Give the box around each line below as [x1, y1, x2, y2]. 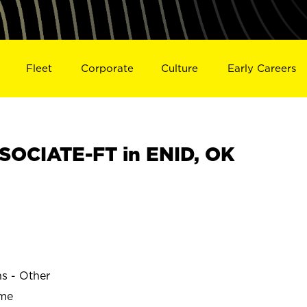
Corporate [80, 62, 134, 74]
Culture [161, 62, 199, 74]
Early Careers [228, 62, 297, 74]
